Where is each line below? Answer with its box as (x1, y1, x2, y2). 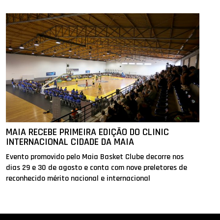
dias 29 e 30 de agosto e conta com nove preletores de (6, 163, 188, 173)
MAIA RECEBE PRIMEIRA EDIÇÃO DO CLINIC (6, 126, 169, 139)
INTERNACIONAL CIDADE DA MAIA (6, 136, 135, 149)
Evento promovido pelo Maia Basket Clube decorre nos (6, 152, 184, 163)
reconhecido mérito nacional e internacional (6, 173, 151, 184)
